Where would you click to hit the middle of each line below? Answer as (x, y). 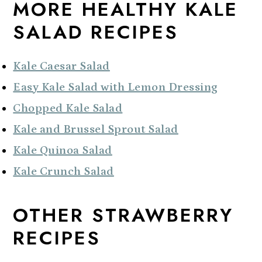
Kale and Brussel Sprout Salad (96, 129)
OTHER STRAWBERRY (123, 215)
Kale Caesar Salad (61, 66)
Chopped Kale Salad (68, 108)
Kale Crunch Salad (63, 171)
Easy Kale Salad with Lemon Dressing (116, 87)
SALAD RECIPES (96, 32)
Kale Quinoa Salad (63, 150)
